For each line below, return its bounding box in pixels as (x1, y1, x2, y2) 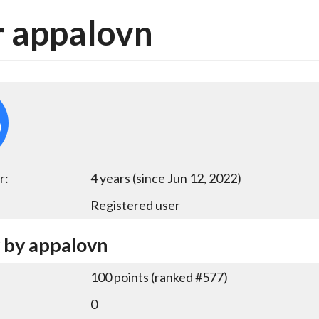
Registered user (90, 197, 180, 214)
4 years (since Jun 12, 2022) (90, 170, 241, 187)
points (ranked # (112, 269, 202, 286)
